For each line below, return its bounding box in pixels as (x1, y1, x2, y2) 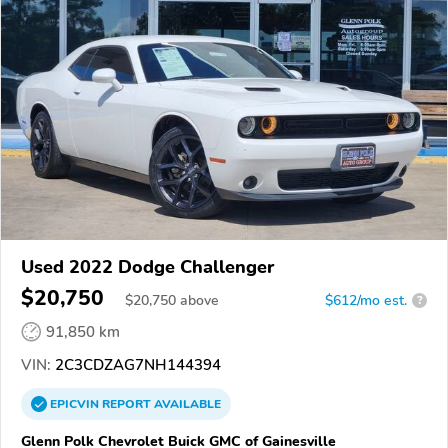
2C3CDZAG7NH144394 (51, 354, 221, 375)
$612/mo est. (325, 290, 407, 310)
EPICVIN (50, 395, 102, 412)
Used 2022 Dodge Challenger (21, 254, 274, 279)
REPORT (102, 395, 151, 412)
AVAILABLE (151, 395, 221, 412)
